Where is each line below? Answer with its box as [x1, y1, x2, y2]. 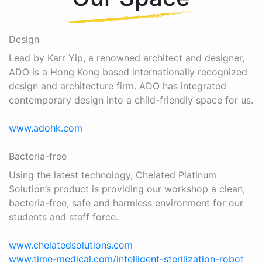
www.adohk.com [9, 122, 82, 135]
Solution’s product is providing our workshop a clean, [9, 183, 245, 195]
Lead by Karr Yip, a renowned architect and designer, [9, 52, 244, 64]
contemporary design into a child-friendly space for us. [9, 94, 253, 106]
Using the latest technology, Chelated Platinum [9, 169, 216, 181]
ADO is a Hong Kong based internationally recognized [9, 66, 247, 78]
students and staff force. [9, 211, 118, 223]
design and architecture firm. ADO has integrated [9, 80, 226, 92]
